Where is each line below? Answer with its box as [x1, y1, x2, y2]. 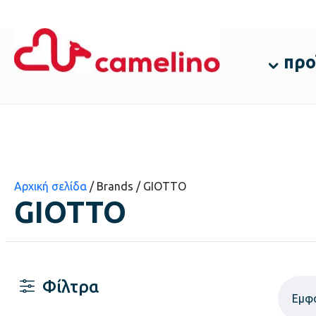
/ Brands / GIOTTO [87, 180, 186, 193]
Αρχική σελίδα [14, 180, 87, 193]
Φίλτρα [42, 277, 99, 297]
